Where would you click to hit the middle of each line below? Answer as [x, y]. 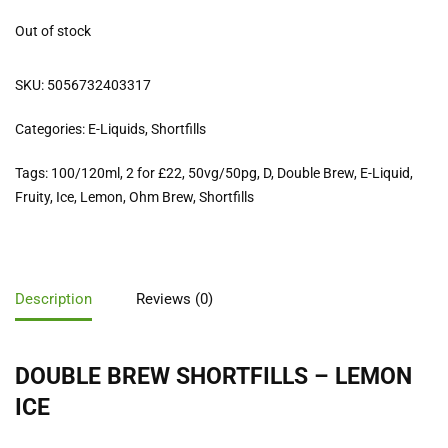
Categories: [51, 129]
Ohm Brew [161, 197]
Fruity [32, 197]
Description [53, 298]
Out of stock [53, 31]
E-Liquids [116, 129]
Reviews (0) [174, 298]
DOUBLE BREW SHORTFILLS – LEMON [213, 376]
